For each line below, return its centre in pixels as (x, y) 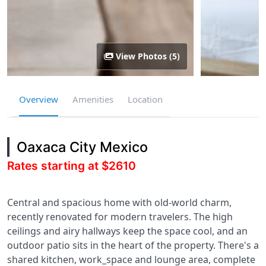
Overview (39, 99)
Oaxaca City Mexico (82, 147)
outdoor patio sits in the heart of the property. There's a (133, 245)
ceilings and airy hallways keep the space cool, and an (127, 231)
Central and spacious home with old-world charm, (119, 202)
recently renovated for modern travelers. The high (120, 217)
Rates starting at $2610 (72, 166)
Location (145, 99)
